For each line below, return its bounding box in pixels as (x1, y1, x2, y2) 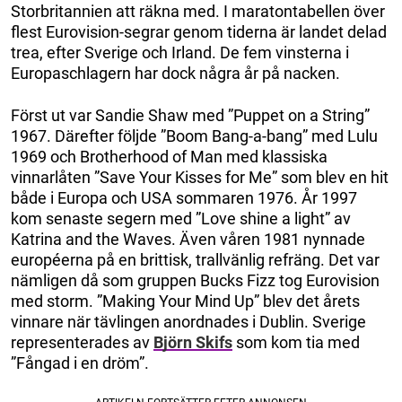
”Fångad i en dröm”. (11, 353, 149, 372)
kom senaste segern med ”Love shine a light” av (11, 208, 351, 228)
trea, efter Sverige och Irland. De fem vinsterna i (11, 42, 349, 62)
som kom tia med (232, 332, 360, 352)
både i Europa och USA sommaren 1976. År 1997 (11, 188, 357, 207)
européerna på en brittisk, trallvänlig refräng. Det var (11, 249, 380, 269)
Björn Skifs (153, 332, 232, 352)
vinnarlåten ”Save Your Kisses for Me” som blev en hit (11, 167, 389, 187)
